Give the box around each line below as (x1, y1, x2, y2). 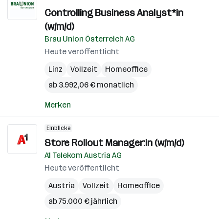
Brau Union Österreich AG (44, 34, 135, 44)
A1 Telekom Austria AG (44, 151, 122, 160)
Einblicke (46, 125, 70, 131)
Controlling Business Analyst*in (44, 7, 183, 19)
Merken (44, 100, 71, 109)
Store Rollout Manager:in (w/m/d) (44, 137, 184, 149)
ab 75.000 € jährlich (48, 197, 117, 206)
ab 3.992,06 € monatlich (48, 80, 134, 89)
